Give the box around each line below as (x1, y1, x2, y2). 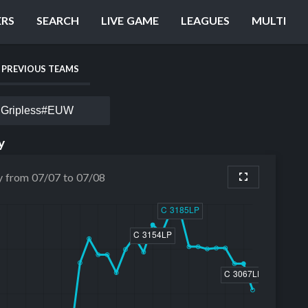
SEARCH (36, 14, 79, 27)
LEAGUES (181, 14, 230, 27)
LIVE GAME (101, 14, 159, 27)
